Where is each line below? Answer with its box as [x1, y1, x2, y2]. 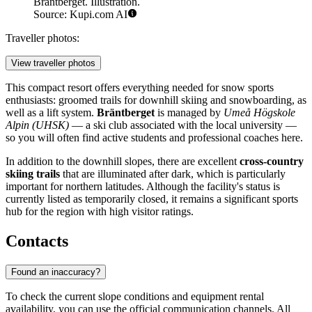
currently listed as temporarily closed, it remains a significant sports [6, 193, 298, 205]
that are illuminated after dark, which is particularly [60, 168, 286, 180]
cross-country [240, 155, 304, 168]
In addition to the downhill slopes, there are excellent [6, 155, 240, 168]
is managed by [155, 107, 224, 119]
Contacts [6, 232, 68, 251]
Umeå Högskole [224, 107, 295, 119]
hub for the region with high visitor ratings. [6, 205, 194, 218]
